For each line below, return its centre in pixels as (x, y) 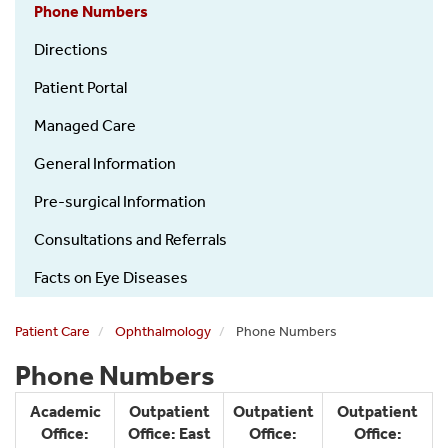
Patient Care (52, 331)
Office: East (169, 433)
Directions (71, 49)
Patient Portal (80, 87)
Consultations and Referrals (130, 239)
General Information (105, 163)
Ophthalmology (163, 331)
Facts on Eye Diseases (111, 277)
